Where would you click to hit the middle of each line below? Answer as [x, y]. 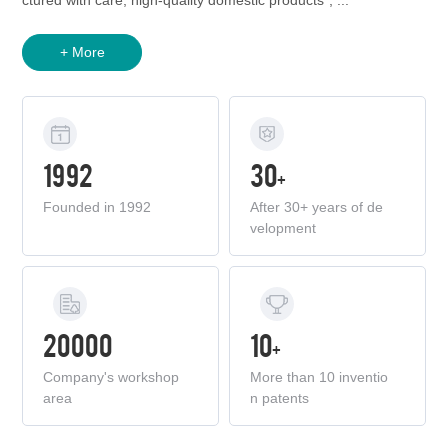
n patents [279, 398]
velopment [283, 228]
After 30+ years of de [316, 207]
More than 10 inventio [319, 377]
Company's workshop [111, 377]
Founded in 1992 [97, 207]
